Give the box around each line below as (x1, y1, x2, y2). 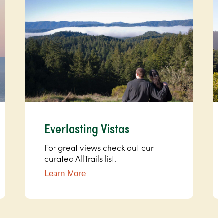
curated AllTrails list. (44, 152, 116, 164)
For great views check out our (44, 142, 154, 154)
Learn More (44, 169, 86, 179)
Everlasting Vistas (44, 119, 129, 138)
